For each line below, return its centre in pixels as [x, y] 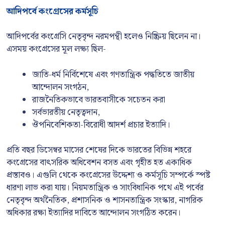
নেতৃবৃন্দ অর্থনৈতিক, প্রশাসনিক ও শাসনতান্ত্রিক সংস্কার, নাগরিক [105, 200]
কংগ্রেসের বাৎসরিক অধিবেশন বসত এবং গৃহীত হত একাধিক [99, 163]
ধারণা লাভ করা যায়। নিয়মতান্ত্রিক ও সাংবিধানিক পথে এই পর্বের [105, 188]
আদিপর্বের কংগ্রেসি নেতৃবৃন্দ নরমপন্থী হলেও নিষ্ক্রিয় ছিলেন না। [104, 37]
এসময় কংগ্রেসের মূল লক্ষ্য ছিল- [56, 49]
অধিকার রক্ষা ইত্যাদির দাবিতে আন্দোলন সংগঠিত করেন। [94, 213]
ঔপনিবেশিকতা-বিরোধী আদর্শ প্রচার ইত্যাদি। [101, 125]
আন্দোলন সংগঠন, [61, 87]
